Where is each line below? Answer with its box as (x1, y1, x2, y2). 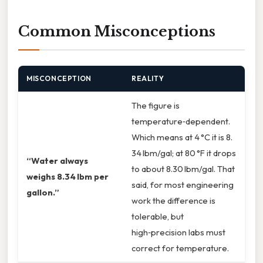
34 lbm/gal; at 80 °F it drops (131, 147, 236, 159)
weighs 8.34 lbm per (26, 170, 109, 182)
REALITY (131, 73, 164, 83)
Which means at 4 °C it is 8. (131, 131, 232, 143)
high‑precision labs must (131, 226, 225, 238)
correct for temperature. (131, 242, 229, 254)
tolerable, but (131, 210, 184, 222)
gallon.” (26, 186, 59, 198)
